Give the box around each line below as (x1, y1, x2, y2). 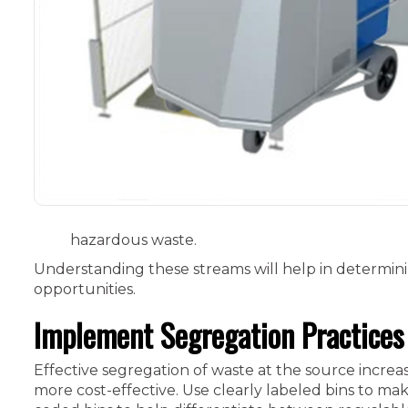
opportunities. (34, 280, 136, 298)
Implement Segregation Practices (34, 311, 404, 358)
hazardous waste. (70, 231, 197, 249)
